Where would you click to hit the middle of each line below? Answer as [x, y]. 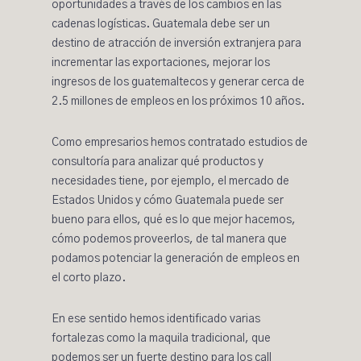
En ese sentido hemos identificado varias [156, 319]
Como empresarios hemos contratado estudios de [180, 143]
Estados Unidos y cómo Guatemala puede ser [168, 201]
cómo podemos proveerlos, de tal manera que [169, 239]
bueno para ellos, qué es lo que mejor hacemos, [174, 220]
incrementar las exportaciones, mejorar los [161, 63]
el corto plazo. [89, 278]
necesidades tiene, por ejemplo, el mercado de [170, 181]
